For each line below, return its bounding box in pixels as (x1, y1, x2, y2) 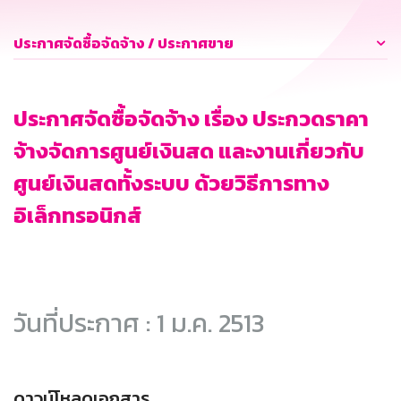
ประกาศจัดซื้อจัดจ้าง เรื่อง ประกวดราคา (13, 103, 369, 135)
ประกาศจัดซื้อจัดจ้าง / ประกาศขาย (13, 32, 234, 55)
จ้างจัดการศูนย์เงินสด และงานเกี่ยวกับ (13, 135, 364, 167)
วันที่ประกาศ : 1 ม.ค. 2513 (13, 303, 264, 343)
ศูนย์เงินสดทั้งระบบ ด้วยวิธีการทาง (13, 167, 329, 200)
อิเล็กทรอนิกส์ (13, 200, 141, 232)
